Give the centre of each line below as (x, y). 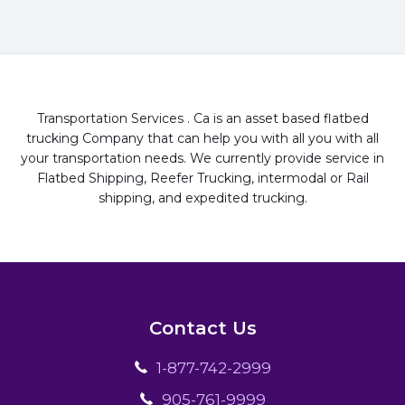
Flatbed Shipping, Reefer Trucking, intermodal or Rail (202, 179)
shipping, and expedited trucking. (202, 198)
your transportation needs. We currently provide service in (202, 159)
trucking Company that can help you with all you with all (202, 139)
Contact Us (202, 329)
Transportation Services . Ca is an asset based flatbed (202, 119)
